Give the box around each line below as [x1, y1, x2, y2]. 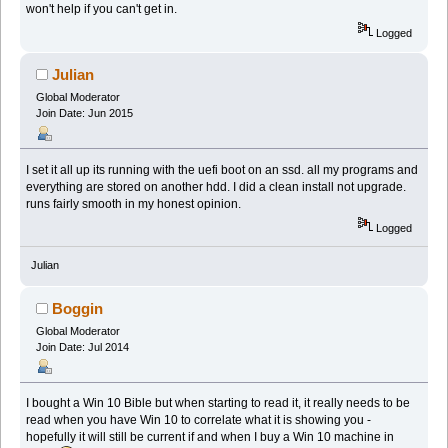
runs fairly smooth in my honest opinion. [26, 196, 245, 211]
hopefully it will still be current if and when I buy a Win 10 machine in [26, 430, 395, 445]
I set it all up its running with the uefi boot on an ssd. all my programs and [26, 162, 419, 177]
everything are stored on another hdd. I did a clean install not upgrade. [26, 179, 407, 194]
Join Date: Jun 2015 [35, 107, 133, 120]
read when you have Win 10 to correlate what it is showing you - [26, 413, 372, 428]
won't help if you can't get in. [26, 2, 178, 17]
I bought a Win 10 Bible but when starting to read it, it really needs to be [26, 396, 411, 411]
